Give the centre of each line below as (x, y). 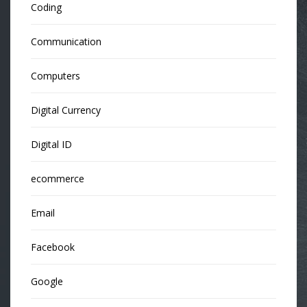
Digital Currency (66, 110)
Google (47, 281)
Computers (56, 75)
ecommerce (58, 178)
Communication (66, 41)
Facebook (53, 247)
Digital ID (51, 144)
